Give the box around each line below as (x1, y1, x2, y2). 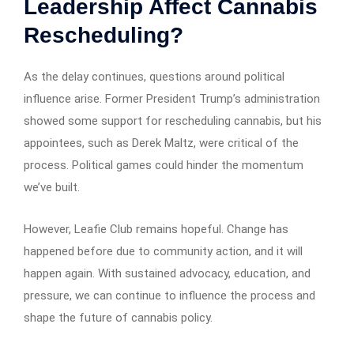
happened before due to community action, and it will (24, 243, 303, 258)
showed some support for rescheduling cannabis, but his (24, 113, 322, 128)
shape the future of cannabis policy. (24, 310, 213, 325)
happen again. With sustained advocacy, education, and (24, 265, 311, 281)
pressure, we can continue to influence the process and (24, 288, 315, 303)
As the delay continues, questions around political (24, 69, 284, 84)
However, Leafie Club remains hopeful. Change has (24, 221, 288, 236)
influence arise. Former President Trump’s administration (24, 91, 320, 106)
